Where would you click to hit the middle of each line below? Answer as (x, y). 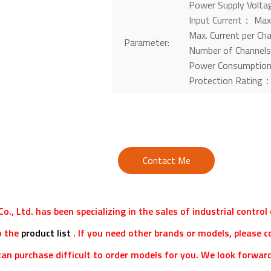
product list (46, 233)
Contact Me (166, 160)
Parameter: (146, 43)
